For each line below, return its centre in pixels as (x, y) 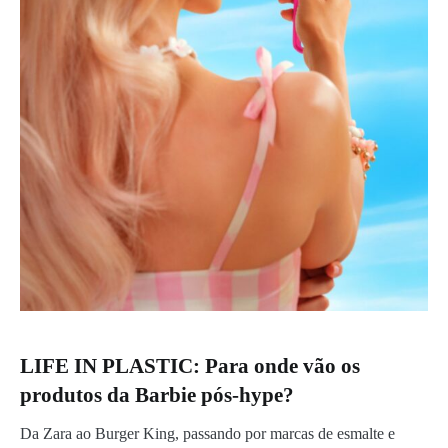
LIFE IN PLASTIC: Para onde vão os (190, 366)
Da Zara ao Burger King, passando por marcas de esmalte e (207, 434)
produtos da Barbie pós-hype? (157, 395)
